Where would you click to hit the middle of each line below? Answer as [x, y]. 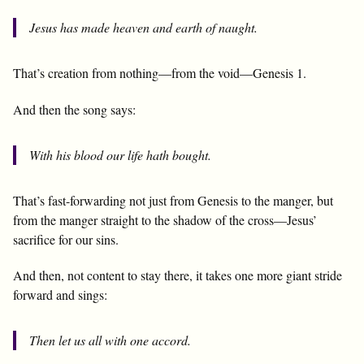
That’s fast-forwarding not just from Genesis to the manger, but [173, 200]
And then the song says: [74, 109]
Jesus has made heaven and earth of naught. [143, 27]
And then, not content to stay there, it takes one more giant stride [178, 275]
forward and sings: [60, 295]
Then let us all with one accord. [110, 340]
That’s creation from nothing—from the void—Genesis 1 [158, 72]
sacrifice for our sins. [66, 239]
